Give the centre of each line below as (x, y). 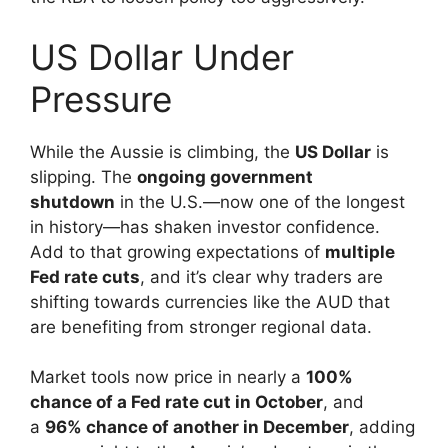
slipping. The (83, 176)
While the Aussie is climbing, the (162, 151)
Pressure (101, 98)
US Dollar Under (162, 56)
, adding (382, 427)
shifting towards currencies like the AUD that (210, 301)
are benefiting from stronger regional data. (201, 326)
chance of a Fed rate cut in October (176, 402)
